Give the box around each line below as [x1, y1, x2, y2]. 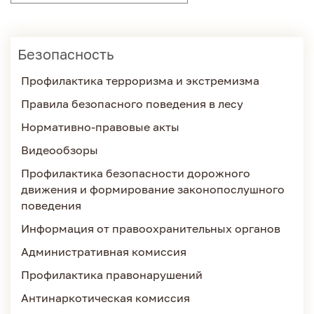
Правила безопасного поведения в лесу [21, 97, 243, 111]
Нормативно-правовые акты [21, 120, 179, 134]
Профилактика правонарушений [21, 268, 203, 282]
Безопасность [18, 46, 114, 62]
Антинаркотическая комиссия [21, 291, 190, 305]
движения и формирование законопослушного [21, 182, 285, 196]
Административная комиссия [21, 245, 186, 259]
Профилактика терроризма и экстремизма [21, 74, 259, 88]
